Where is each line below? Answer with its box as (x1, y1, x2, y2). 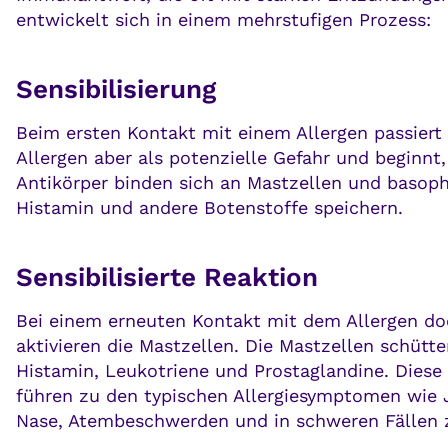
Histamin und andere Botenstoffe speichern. (16, 197, 403, 219)
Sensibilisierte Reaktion (16, 262, 318, 293)
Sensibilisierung (16, 74, 216, 105)
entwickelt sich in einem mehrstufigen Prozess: (16, 9, 431, 31)
